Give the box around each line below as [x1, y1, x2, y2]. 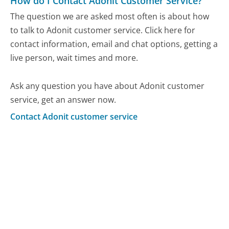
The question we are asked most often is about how [10, 11, 210, 22]
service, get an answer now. [10, 94, 117, 106]
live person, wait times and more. [10, 52, 139, 64]
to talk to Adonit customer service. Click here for [10, 25, 196, 36]
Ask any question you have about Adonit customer [10, 80, 205, 92]
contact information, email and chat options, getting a [10, 38, 218, 50]
